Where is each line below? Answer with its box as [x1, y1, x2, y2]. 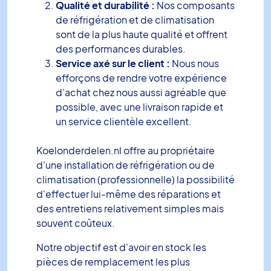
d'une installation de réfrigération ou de [36, 158, 215, 171]
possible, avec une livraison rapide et [56, 100, 223, 113]
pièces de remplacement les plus [36, 255, 190, 268]
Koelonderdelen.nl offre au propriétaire [36, 143, 215, 157]
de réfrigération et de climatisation [56, 13, 214, 26]
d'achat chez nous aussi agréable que [56, 85, 226, 99]
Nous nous [170, 56, 219, 70]
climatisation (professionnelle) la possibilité [36, 172, 235, 186]
